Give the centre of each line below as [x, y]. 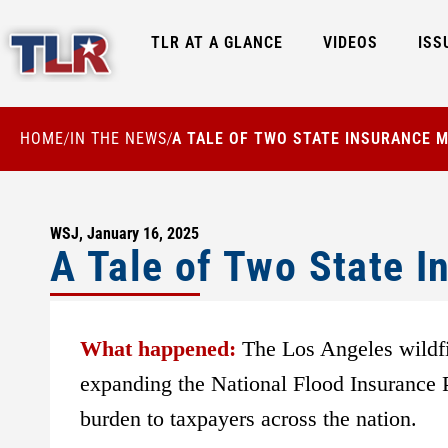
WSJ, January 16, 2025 [124, 233]
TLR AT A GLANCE [216, 42]
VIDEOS [350, 42]
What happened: [158, 348]
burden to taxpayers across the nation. [248, 418]
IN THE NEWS [118, 138]
